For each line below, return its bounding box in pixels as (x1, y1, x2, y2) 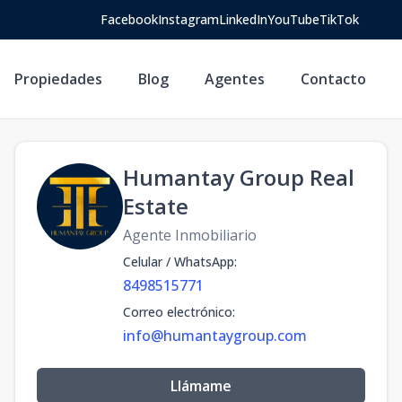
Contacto (301, 68, 366, 89)
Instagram (158, 11, 219, 28)
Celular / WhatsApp (123, 253, 234, 270)
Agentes (205, 68, 265, 89)
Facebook (100, 11, 158, 28)
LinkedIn (219, 11, 267, 28)
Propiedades (14, 68, 102, 89)
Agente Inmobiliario (123, 225, 257, 245)
